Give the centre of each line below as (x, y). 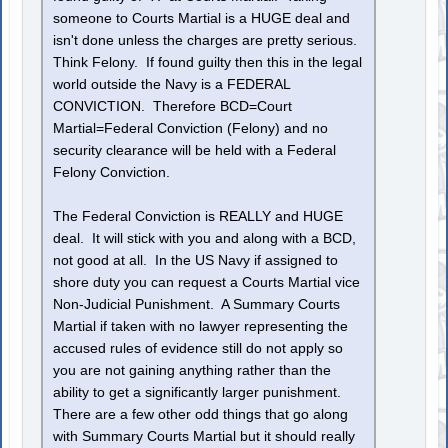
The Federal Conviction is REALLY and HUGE (198, 217)
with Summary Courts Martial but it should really (204, 437)
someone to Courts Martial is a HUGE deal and (202, 19)
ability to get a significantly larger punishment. (199, 393)
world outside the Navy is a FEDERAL (172, 85)
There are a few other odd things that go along (201, 415)
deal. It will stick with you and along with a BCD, (205, 239)
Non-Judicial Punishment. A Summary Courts (197, 305)
